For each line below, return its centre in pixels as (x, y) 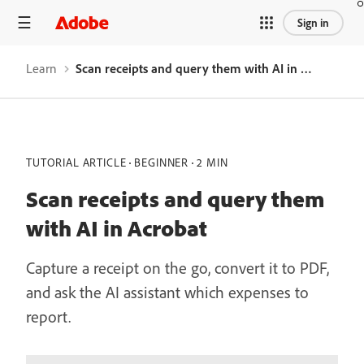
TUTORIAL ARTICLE (76, 162)
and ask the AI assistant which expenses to (167, 292)
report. (48, 316)
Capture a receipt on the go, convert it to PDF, (178, 268)
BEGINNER (162, 162)
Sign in (313, 22)
